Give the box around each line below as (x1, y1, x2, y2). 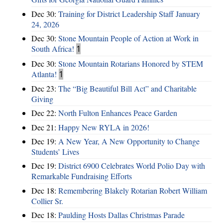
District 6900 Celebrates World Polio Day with (58, 160, 205, 171)
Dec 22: (31, 108, 58, 118)
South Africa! (31, 43, 74, 54)
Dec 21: (31, 121, 58, 132)
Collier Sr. (31, 195, 63, 206)
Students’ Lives (31, 146, 79, 157)
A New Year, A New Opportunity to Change (58, 136, 200, 147)
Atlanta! (31, 68, 57, 79)
